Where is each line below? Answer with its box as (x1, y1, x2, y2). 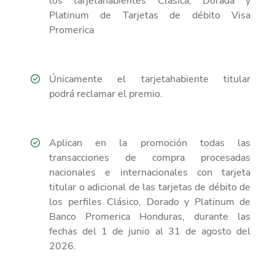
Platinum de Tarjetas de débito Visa (49, 8, 250, 22)
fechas (49, 224, 83, 238)
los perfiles (49, 195, 107, 209)
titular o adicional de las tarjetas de (49, 180, 206, 194)
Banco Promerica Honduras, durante (49, 209, 228, 223)
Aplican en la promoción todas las (49, 136, 250, 150)
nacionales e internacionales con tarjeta (49, 165, 250, 179)
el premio (115, 87, 160, 101)
